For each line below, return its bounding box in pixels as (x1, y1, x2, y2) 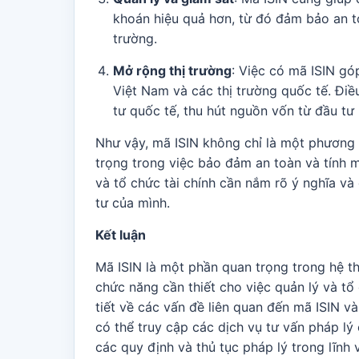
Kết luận (95, 227, 146, 243)
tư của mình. (95, 195, 170, 211)
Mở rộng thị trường (113, 63, 232, 79)
